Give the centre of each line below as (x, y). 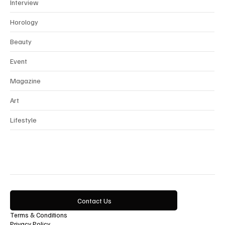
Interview (24, 21)
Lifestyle (23, 138)
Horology (24, 40)
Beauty (21, 60)
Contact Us (95, 218)
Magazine (25, 99)
